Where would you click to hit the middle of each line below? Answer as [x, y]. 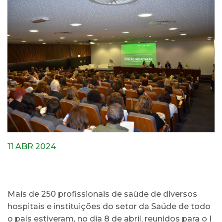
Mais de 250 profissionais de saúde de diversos [102, 194]
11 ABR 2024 [32, 146]
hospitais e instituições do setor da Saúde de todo [109, 206]
